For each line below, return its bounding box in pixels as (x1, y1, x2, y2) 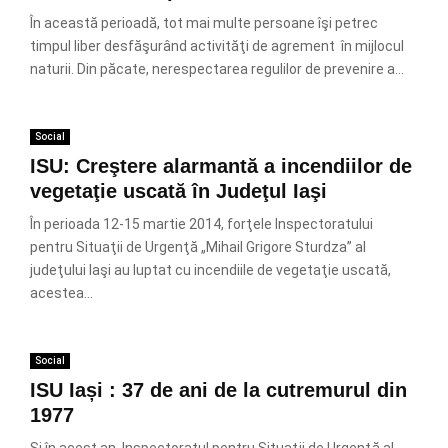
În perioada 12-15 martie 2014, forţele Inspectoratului (30, 216, 373, 232)
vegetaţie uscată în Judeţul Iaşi (30, 180, 327, 202)
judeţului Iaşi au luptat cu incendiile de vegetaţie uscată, (30, 262, 391, 278)
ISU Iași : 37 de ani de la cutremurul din (30, 379, 407, 401)
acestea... (30, 285, 93, 301)
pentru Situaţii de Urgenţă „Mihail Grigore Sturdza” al (30, 239, 366, 255)
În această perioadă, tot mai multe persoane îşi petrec (30, 15, 378, 31)
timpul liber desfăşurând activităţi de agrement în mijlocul (30, 38, 404, 54)
